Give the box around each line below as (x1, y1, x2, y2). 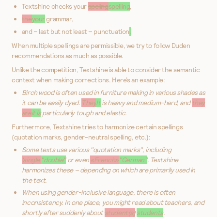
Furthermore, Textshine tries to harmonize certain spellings (12, 122, 183, 131)
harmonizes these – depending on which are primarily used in (21, 165, 196, 174)
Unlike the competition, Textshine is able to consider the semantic (12, 65, 200, 74)
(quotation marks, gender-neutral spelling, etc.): (12, 132, 151, 141)
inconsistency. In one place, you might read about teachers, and (21, 198, 204, 207)
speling (88, 2, 108, 11)
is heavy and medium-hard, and (100, 98, 192, 107)
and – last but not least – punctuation (21, 27, 129, 36)
